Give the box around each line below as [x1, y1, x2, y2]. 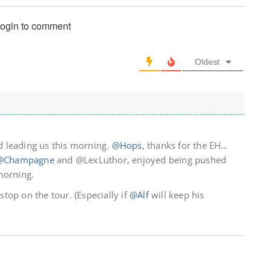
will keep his [148, 189, 204, 201]
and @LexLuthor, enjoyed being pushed [54, 154, 227, 166]
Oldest [195, 57, 220, 67]
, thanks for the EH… [142, 139, 229, 152]
